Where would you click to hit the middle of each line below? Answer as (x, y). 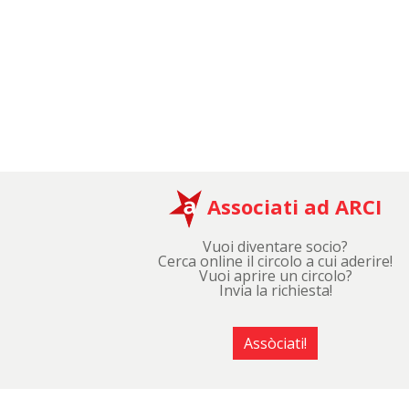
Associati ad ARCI (292, 206)
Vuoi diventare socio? (276, 246)
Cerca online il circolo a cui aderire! (276, 261)
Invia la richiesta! (275, 290)
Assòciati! (276, 343)
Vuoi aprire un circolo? (275, 275)
